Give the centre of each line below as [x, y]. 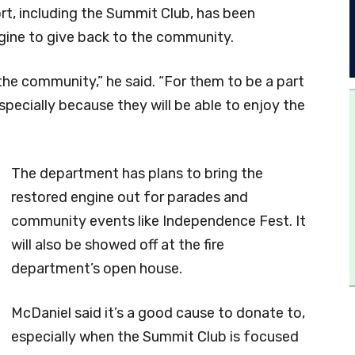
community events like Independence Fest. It [158, 221]
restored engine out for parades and [130, 197]
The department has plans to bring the [137, 173]
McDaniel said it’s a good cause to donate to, [158, 313]
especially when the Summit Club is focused [155, 336]
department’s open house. [97, 268]
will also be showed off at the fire [118, 244]
